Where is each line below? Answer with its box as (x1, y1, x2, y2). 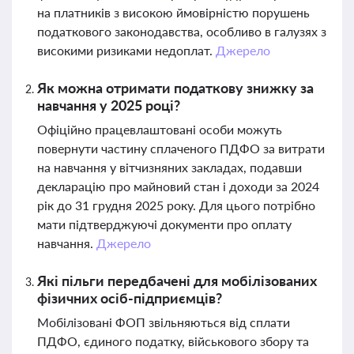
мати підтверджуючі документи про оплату (37, 217, 292, 232)
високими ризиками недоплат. (37, 43, 216, 58)
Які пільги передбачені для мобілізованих (37, 272, 317, 289)
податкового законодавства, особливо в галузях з (37, 24, 326, 39)
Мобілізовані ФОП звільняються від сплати (37, 314, 290, 330)
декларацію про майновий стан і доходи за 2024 (37, 179, 319, 194)
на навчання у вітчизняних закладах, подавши (37, 160, 302, 175)
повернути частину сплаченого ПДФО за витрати (37, 141, 325, 156)
